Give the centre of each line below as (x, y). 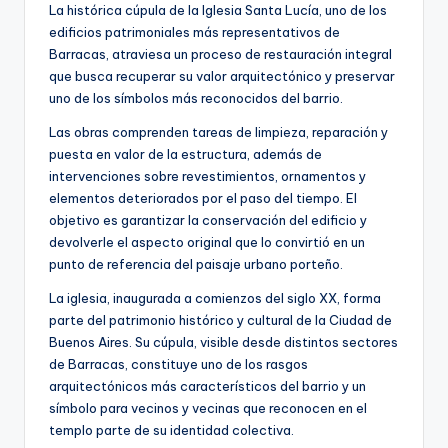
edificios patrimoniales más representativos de (194, 32)
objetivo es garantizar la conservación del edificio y (208, 220)
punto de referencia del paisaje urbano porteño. (196, 264)
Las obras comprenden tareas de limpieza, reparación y (218, 132)
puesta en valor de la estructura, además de (185, 154)
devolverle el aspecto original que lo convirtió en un (207, 242)
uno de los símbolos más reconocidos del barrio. (196, 98)
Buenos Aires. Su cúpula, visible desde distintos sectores (223, 342)
